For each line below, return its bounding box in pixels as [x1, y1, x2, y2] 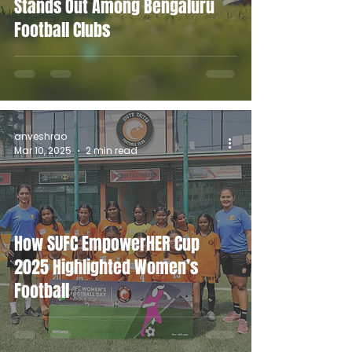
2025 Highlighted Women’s [14, 255, 198, 280]
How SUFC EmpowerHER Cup [14, 231, 200, 257]
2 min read [86, 144, 137, 158]
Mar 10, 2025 [14, 144, 71, 158]
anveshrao [14, 129, 67, 143]
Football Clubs [14, 17, 110, 43]
